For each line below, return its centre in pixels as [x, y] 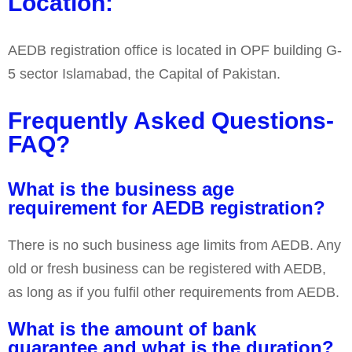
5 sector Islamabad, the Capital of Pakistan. [144, 74]
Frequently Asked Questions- [171, 121]
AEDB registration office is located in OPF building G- [175, 51]
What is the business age [121, 189]
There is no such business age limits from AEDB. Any [174, 246]
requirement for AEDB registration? [167, 208]
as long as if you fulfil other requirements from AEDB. [174, 293]
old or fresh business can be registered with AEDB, [167, 269]
